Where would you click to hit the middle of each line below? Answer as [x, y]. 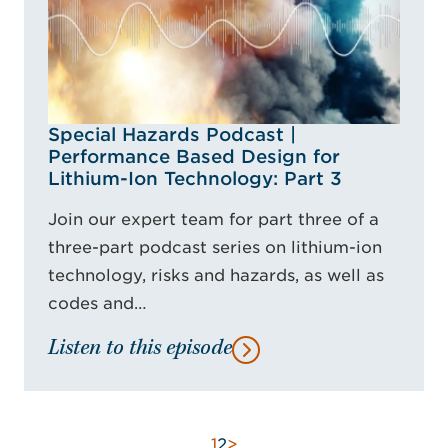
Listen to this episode [140, 349]
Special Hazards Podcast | [172, 134]
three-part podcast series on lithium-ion [215, 247]
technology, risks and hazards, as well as [216, 275]
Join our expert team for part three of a [213, 219]
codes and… [97, 303]
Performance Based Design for [194, 156]
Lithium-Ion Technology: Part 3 [195, 178]
